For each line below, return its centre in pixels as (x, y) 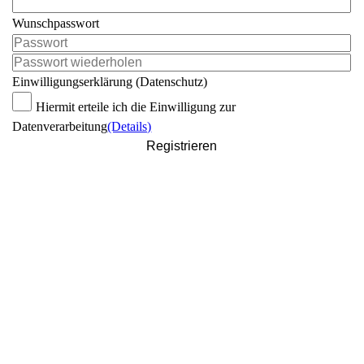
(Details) (130, 127)
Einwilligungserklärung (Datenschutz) (110, 82)
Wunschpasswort (56, 24)
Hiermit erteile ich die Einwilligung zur (136, 107)
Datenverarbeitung (60, 127)
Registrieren (182, 146)
